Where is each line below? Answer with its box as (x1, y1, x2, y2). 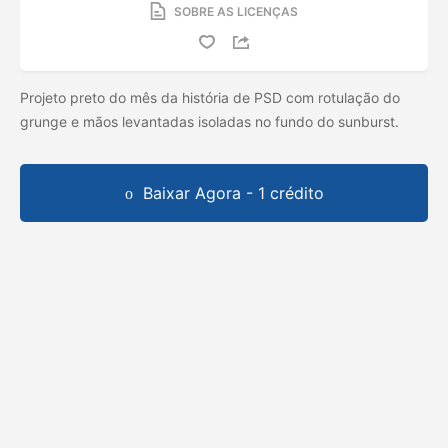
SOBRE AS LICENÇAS (174, 3, 298, 19)
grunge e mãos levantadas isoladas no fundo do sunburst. (20, 112, 403, 130)
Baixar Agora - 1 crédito (142, 182, 324, 203)
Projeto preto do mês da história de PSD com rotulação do (20, 88, 400, 106)
